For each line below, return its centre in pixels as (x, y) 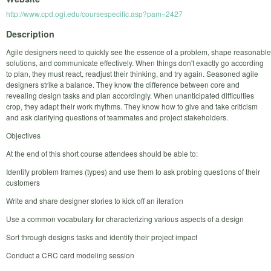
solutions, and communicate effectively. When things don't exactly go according (135, 62)
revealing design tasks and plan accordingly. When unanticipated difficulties (130, 95)
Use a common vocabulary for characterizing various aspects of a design (125, 218)
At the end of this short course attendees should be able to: (102, 153)
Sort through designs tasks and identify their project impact (102, 237)
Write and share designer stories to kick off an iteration (95, 200)
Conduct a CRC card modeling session (70, 255)
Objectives (23, 135)
